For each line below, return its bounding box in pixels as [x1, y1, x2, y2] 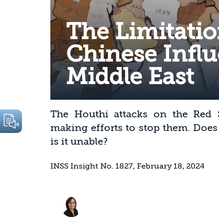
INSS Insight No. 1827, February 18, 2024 [50, 162, 205, 171]
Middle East [66, 64, 194, 90]
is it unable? [50, 136, 108, 148]
